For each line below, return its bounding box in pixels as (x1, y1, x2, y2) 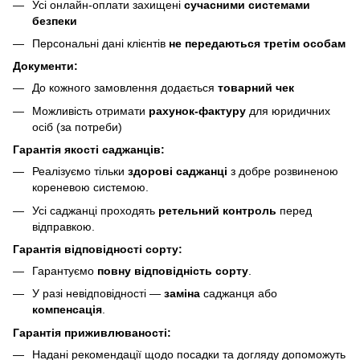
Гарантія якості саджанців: (13, 143, 165, 157)
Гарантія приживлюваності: (13, 325, 171, 339)
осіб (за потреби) (32, 120, 122, 133)
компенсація (32, 303, 102, 317)
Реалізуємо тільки (32, 165, 128, 178)
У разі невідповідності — (32, 287, 164, 301)
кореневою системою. (32, 181, 149, 194)
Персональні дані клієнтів (32, 36, 169, 50)
